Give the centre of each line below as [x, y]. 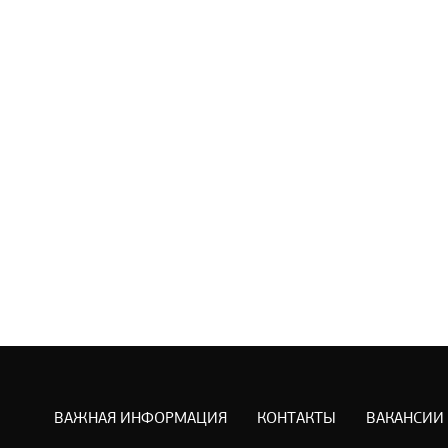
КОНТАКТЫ [296, 419]
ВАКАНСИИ [404, 419]
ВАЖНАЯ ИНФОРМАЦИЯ [140, 419]
